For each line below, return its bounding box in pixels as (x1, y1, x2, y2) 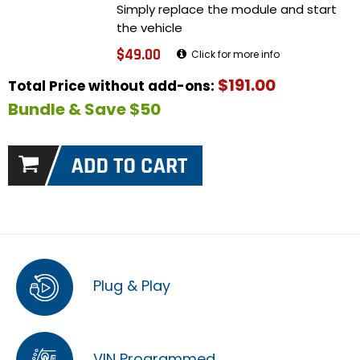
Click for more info (189, 47, 280, 62)
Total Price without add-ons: (8, 76, 218, 96)
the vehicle (117, 19, 182, 37)
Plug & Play (89, 276, 170, 297)
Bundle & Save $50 (8, 98, 161, 121)
